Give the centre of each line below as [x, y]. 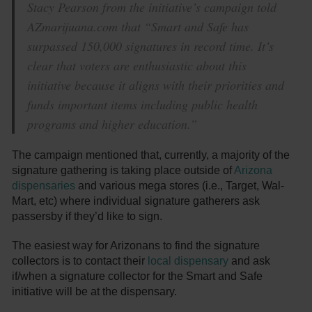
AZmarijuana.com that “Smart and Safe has [138, 27]
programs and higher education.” [112, 124]
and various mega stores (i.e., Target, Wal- [180, 186]
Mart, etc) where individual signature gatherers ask [136, 201]
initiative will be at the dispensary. [95, 292]
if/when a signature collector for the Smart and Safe [138, 276]
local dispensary [188, 261]
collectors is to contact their [80, 261]
